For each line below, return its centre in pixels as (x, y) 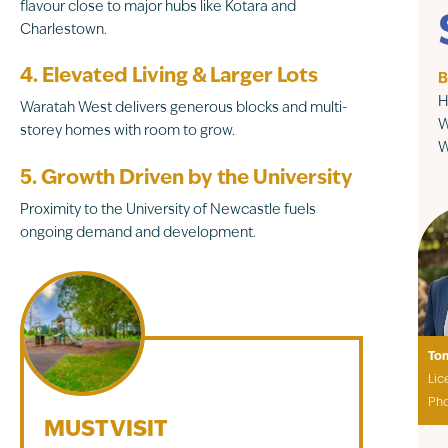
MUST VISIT (105, 430)
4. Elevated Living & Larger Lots (168, 77)
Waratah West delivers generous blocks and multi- (183, 109)
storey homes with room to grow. (127, 132)
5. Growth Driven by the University (186, 178)
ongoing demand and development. (137, 233)
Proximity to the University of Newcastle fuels (167, 210)
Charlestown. (63, 30)
